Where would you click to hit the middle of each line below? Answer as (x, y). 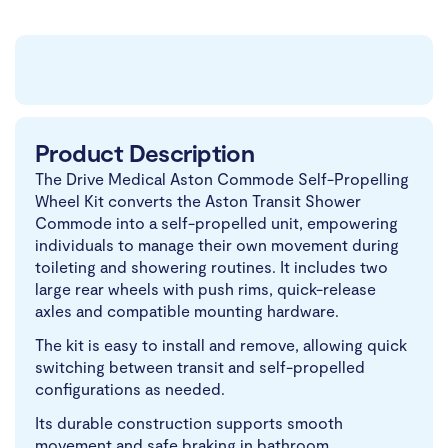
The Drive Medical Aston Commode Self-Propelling (222, 179)
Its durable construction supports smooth (189, 423)
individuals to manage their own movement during (217, 245)
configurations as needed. (130, 389)
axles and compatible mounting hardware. (187, 311)
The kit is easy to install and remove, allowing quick (221, 345)
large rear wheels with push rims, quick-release (205, 289)
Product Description (145, 153)
